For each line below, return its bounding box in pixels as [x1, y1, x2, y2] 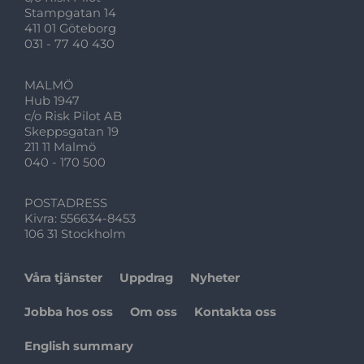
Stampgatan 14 [24, 6, 117, 21]
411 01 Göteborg [24, 21, 117, 37]
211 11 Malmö [24, 139, 97, 154]
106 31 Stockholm [24, 226, 127, 241]
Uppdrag [119, 271, 174, 286]
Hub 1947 [24, 93, 80, 108]
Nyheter [190, 271, 240, 286]
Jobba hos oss [24, 305, 114, 320]
